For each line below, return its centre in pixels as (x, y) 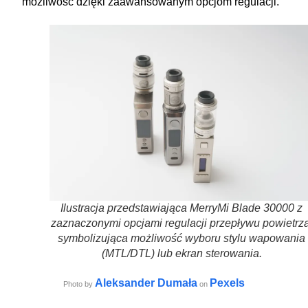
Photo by (79, 284)
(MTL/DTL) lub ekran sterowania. (181, 253)
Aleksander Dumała (146, 283)
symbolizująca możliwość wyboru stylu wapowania (181, 238)
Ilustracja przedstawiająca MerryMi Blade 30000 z (181, 208)
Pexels (227, 283)
